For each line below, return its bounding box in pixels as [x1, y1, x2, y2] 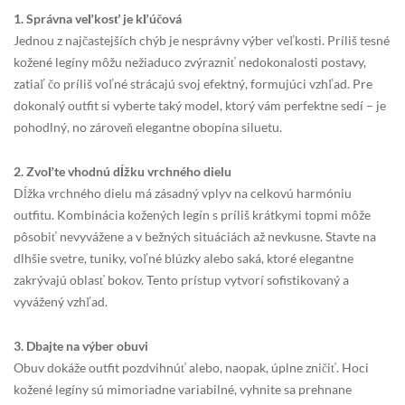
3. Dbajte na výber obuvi [14, 337, 148, 353]
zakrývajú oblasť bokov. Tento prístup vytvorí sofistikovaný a [14, 271, 349, 287]
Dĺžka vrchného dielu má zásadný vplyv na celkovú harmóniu [14, 184, 352, 201]
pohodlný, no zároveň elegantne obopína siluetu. [14, 118, 282, 135]
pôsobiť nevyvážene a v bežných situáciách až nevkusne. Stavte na [14, 228, 376, 244]
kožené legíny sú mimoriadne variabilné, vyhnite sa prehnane [14, 381, 352, 397]
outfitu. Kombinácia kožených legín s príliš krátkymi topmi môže [14, 206, 371, 222]
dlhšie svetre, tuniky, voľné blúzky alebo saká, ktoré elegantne [14, 250, 353, 266]
